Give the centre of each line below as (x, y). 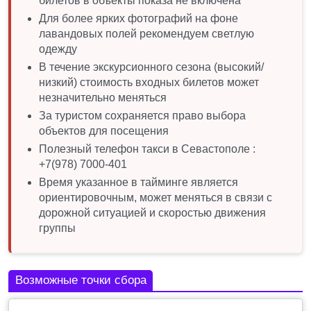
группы (57, 228)
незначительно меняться (103, 97)
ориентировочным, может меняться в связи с (155, 197)
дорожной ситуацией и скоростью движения (152, 212)
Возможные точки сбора (81, 280)
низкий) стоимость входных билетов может (149, 82)
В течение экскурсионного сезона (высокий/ (151, 67)
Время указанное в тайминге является (138, 182)
